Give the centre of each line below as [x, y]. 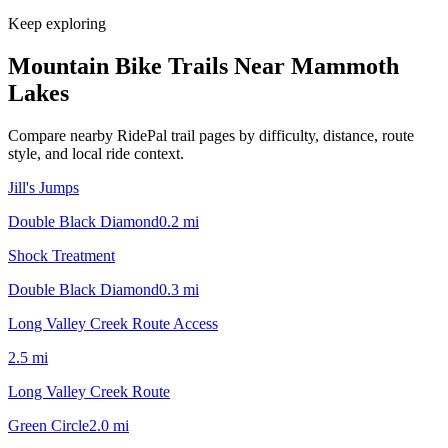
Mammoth [345, 65]
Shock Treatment [61, 255]
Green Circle [48, 425]
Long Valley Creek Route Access [113, 323]
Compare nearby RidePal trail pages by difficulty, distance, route [211, 135]
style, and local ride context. [96, 153]
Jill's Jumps [43, 187]
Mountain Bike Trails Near [149, 65]
